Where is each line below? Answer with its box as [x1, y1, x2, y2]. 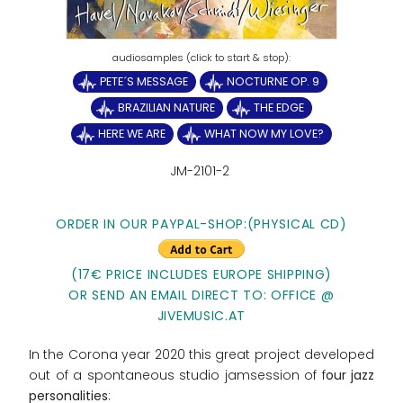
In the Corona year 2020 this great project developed [29, 345, 374, 364]
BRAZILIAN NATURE [118, 100, 215, 116]
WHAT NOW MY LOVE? [204, 126, 324, 142]
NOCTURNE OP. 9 [226, 74, 319, 90]
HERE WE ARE [98, 126, 166, 142]
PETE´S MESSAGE [99, 74, 188, 90]
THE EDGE [254, 100, 304, 116]
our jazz [325, 366, 374, 385]
